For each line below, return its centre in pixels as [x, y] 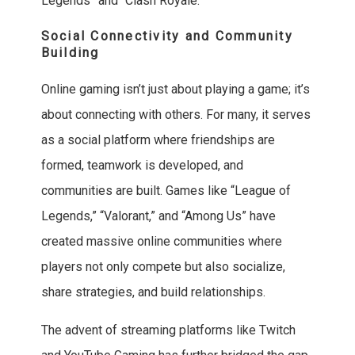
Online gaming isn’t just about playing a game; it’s [175, 90]
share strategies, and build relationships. [153, 292]
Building [70, 53]
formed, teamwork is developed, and [142, 166]
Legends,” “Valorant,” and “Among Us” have [158, 216]
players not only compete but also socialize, [163, 267]
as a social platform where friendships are [158, 140]
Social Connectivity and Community [167, 36]
